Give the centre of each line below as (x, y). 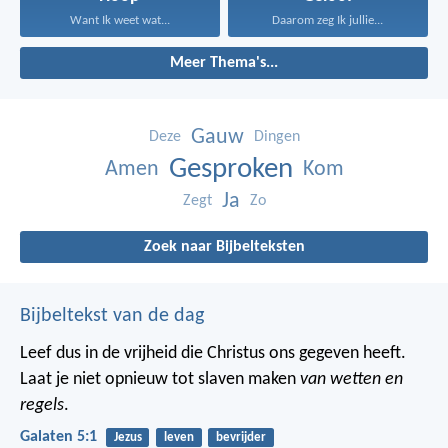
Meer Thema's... (224, 63)
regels (42, 406)
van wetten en (351, 380)
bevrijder (240, 438)
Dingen (276, 137)
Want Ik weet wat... (119, 21)
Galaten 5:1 (58, 437)
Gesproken (230, 170)
